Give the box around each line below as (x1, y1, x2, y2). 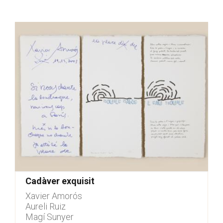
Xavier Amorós (25, 190, 82, 201)
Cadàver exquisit (25, 175, 95, 186)
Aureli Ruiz (25, 201, 66, 212)
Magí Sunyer (25, 211, 74, 222)
